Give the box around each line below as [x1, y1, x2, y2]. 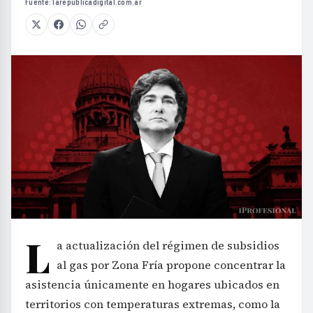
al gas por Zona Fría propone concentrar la [57, 257, 286, 272]
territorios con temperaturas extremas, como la [25, 296, 280, 312]
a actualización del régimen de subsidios [57, 238, 279, 253]
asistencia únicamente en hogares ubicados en [25, 277, 279, 292]
